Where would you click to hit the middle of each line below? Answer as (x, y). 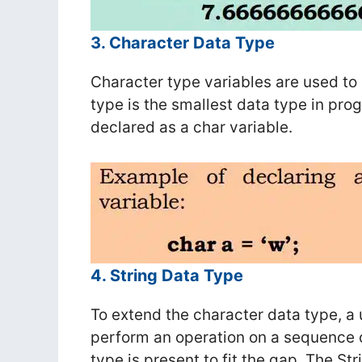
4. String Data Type (167, 275)
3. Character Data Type (183, 43)
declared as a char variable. (192, 128)
